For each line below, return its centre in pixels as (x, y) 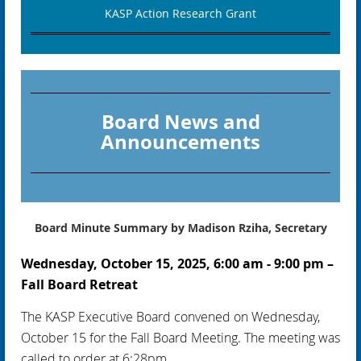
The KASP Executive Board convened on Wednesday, (170, 316)
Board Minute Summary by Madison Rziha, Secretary (180, 227)
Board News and (180, 121)
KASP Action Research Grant (180, 13)
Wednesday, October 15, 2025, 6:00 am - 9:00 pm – (177, 263)
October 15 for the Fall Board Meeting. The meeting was (180, 337)
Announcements (180, 141)
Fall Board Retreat (79, 284)
